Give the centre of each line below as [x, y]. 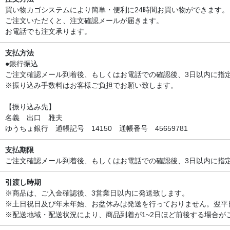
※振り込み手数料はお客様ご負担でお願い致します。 [91, 85]
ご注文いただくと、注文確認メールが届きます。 [84, 20]
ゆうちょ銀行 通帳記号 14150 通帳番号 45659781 [97, 128]
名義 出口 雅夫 [34, 117]
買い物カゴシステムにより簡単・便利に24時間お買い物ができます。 [117, 9]
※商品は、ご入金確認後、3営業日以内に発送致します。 [97, 193]
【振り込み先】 [30, 107]
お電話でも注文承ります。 [48, 31]
